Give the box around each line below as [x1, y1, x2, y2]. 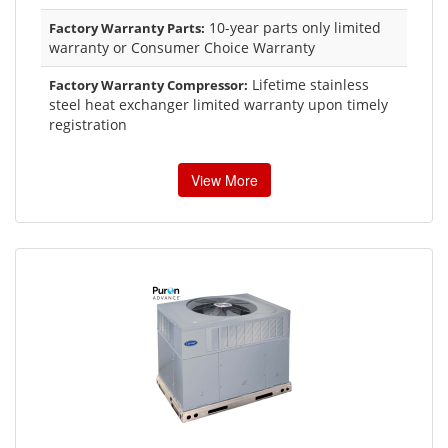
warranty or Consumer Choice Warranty [49, 37, 315, 57]
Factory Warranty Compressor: [49, 75, 248, 94]
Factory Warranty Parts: [49, 18, 205, 37]
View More [190, 169, 258, 190]
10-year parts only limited [205, 17, 381, 37]
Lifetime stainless [248, 74, 369, 94]
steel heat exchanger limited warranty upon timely [49, 94, 388, 114]
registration [49, 114, 127, 134]
